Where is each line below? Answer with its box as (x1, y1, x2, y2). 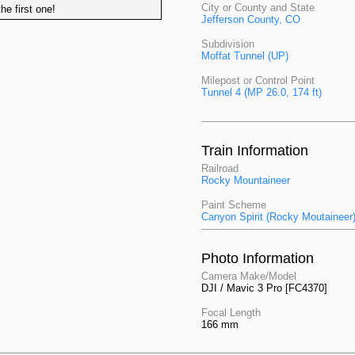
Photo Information (201, 250, 314, 266)
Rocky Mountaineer (201, 174, 290, 186)
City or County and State (201, 2, 315, 13)
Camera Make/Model (201, 270, 296, 282)
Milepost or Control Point (201, 74, 315, 86)
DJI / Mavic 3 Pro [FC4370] (201, 282, 327, 294)
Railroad (201, 162, 239, 174)
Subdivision (201, 38, 254, 50)
